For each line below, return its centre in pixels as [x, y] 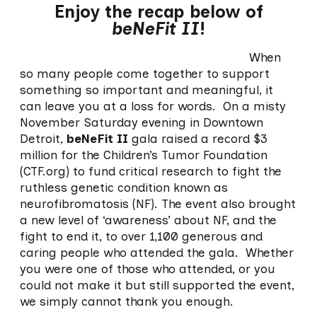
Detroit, [43, 139]
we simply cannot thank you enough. [126, 301]
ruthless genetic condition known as [123, 188]
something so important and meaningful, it [146, 90]
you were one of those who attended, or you [147, 269]
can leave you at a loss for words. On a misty [152, 106]
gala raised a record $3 [197, 139]
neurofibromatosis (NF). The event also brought [157, 204]
